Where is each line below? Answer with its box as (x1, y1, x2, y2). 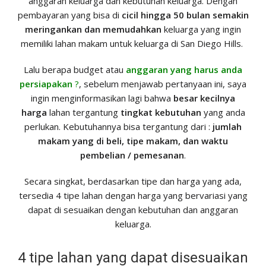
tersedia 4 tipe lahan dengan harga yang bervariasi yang (18, 189, 248, 202)
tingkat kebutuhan (120, 106, 201, 119)
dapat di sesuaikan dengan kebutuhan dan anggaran (28, 204, 238, 216)
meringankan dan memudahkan (25, 23, 161, 36)
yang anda (201, 106, 245, 119)
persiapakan (20, 78, 72, 90)
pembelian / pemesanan (80, 149, 184, 161)
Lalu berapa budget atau (24, 64, 126, 76)
